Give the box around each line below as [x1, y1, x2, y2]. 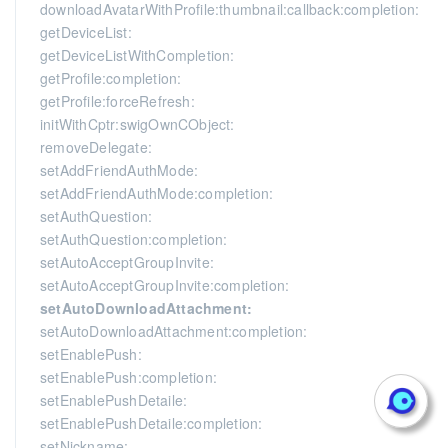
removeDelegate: [40, 137, 152, 157]
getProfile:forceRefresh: [40, 91, 195, 111]
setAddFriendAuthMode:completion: [40, 183, 274, 203]
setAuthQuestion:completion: [40, 229, 228, 249]
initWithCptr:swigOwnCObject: [40, 114, 235, 134]
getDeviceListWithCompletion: [40, 45, 235, 65]
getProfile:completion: [40, 68, 182, 88]
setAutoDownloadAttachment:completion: [40, 321, 308, 341]
